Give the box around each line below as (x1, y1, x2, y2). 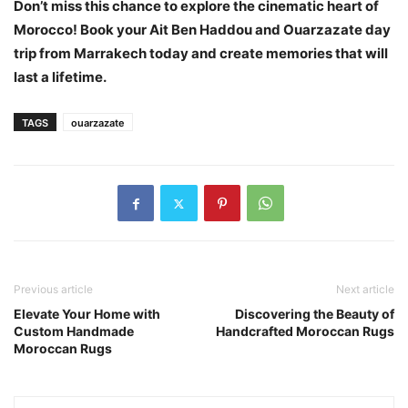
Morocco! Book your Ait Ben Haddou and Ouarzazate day (14, 21, 391, 39)
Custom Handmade (14, 323, 134, 340)
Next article (336, 282, 394, 297)
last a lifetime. (14, 68, 107, 87)
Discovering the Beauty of (235, 306, 394, 322)
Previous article (14, 282, 93, 297)
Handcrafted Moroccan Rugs (216, 323, 394, 340)
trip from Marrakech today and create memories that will (14, 45, 388, 63)
